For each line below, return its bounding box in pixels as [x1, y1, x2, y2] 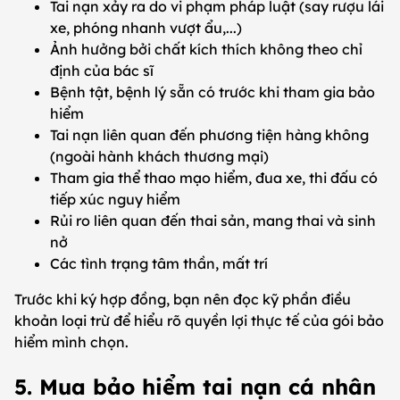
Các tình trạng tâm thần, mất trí [50, 254, 268, 273]
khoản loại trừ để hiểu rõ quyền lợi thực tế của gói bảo [14, 312, 384, 330]
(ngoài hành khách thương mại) [50, 147, 269, 166]
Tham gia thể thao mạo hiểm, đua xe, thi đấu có [50, 169, 378, 187]
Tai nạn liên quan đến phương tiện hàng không [50, 126, 369, 145]
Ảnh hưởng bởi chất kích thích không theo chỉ [50, 40, 362, 59]
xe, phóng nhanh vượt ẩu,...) [50, 19, 242, 37]
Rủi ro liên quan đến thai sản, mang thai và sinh [50, 212, 376, 230]
